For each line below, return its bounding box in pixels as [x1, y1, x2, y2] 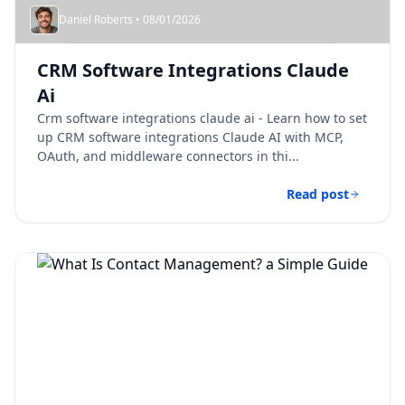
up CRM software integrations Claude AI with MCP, [37, 128, 344, 146]
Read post [287, 185, 349, 202]
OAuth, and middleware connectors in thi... [37, 147, 299, 165]
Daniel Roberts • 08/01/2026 [59, 12, 201, 27]
